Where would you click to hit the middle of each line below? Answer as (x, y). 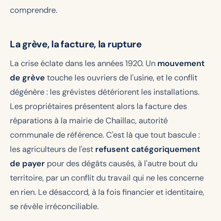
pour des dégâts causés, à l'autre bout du (121, 163)
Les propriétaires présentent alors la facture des (98, 106)
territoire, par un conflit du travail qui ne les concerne (107, 178)
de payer (27, 163)
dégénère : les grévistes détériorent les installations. (105, 92)
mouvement (181, 63)
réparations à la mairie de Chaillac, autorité (89, 120)
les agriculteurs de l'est (53, 149)
